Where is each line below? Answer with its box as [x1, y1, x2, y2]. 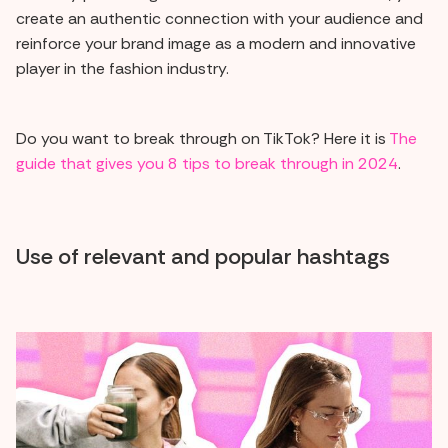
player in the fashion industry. [16, 57, 229, 79]
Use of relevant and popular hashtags [16, 241, 390, 271]
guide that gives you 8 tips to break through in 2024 [16, 152, 398, 174]
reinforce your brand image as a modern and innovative [16, 32, 416, 54]
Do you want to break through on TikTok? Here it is [16, 127, 389, 149]
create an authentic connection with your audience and [16, 7, 423, 29]
